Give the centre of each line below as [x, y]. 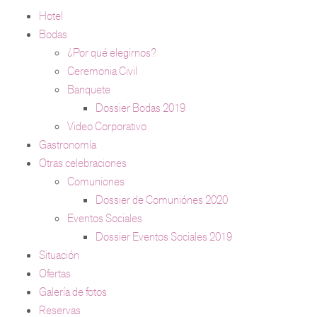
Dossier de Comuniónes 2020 [162, 200]
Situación [59, 255]
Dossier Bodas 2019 [140, 108]
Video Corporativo [107, 126]
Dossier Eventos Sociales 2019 [164, 236]
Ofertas [55, 273]
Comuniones [96, 181]
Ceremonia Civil [102, 71]
